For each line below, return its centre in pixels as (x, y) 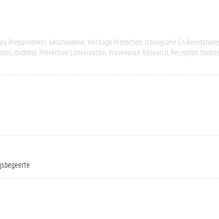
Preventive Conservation (73, 52)
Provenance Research (138, 52)
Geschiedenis (67, 42)
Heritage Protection (115, 42)
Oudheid (25, 52)
